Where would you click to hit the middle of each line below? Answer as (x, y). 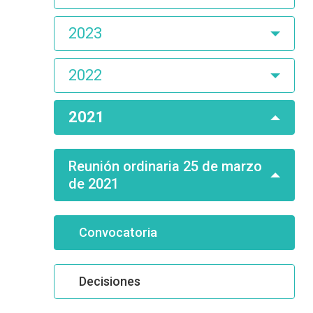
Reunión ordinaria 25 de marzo (165, 166)
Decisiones (110, 281)
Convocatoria (118, 232)
